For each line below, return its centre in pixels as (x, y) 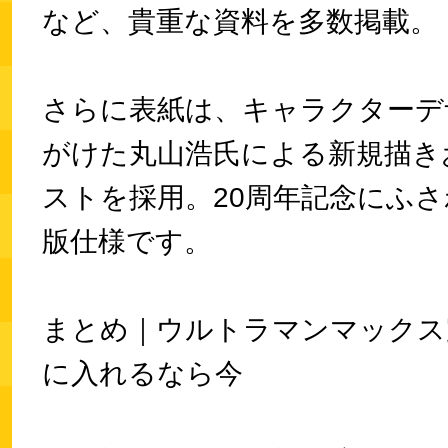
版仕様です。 (127, 242)
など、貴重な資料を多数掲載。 (240, 22)
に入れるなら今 (142, 374)
